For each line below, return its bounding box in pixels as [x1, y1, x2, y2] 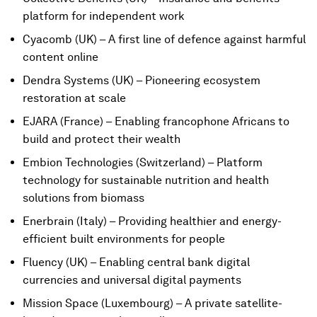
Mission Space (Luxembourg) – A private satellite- [23, 296, 282, 310]
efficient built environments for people [23, 232, 225, 246]
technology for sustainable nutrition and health [23, 173, 269, 187]
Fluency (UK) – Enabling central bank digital [23, 255, 250, 269]
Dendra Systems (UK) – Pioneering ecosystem [23, 74, 260, 87]
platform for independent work [23, 9, 185, 23]
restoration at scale [23, 91, 126, 105]
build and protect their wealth [23, 132, 180, 146]
